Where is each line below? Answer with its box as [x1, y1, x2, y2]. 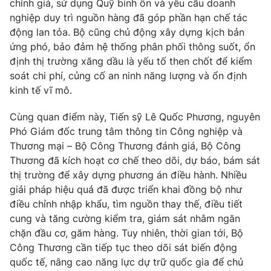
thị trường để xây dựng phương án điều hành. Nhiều [10, 168, 247, 181]
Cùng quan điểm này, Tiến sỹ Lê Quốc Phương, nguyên [10, 110, 260, 123]
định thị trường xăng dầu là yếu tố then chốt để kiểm [10, 54, 252, 67]
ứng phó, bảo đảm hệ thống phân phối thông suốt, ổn [10, 40, 255, 53]
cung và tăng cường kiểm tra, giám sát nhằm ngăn [10, 212, 240, 224]
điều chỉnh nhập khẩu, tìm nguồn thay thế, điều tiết [10, 197, 243, 210]
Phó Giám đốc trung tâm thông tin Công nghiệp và [10, 125, 243, 137]
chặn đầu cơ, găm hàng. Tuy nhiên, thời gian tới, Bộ [10, 226, 243, 239]
